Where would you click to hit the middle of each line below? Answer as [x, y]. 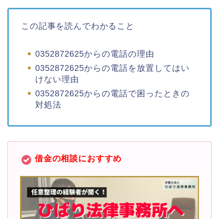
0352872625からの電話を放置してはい [112, 68]
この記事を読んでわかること [78, 26]
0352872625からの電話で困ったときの [112, 93]
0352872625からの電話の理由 [95, 54]
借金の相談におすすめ [78, 158]
